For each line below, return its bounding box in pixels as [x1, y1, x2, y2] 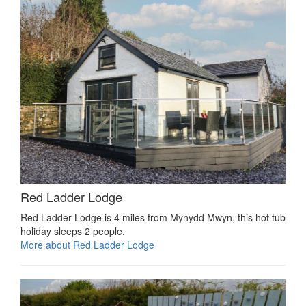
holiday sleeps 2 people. [20, 223, 125, 238]
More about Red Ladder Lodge [20, 237, 154, 251]
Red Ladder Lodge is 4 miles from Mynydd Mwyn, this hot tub [20, 210, 286, 224]
